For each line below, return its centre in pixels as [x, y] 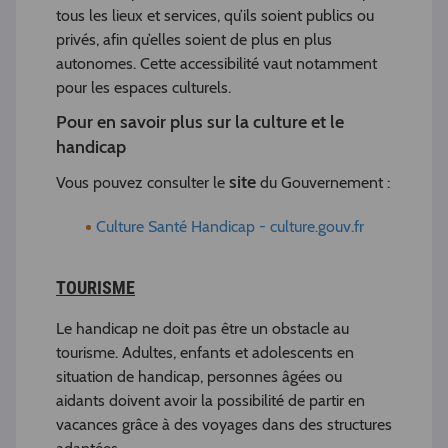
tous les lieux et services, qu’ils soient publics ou [215, 16]
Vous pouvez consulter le [142, 183]
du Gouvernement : [325, 183]
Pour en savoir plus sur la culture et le [200, 122]
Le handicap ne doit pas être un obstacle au [202, 329]
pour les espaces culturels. [143, 88]
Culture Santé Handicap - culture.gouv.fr [230, 227]
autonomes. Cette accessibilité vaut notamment [216, 64]
